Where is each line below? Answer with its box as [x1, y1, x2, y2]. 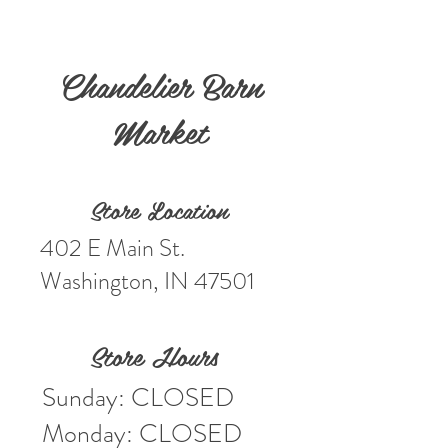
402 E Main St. [40, 231, 185, 265]
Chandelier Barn [58, 58, 262, 111]
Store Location [90, 190, 227, 229]
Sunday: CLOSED [42, 379, 234, 416]
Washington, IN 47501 [40, 264, 255, 298]
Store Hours [90, 335, 218, 376]
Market [113, 104, 207, 157]
